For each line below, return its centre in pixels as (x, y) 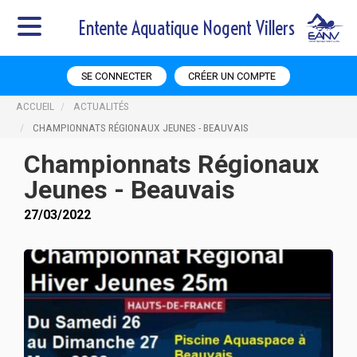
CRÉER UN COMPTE (232, 76)
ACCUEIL (35, 106)
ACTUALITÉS (101, 106)
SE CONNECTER (116, 76)
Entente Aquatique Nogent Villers (186, 28)
